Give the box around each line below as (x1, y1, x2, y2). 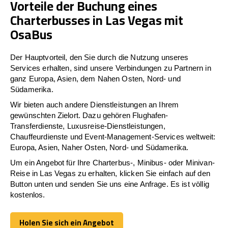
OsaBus (10, 22, 52, 46)
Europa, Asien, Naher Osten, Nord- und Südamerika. (10, 142, 189, 152)
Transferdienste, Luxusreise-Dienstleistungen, (10, 121, 165, 130)
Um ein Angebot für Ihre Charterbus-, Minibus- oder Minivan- (10, 158, 215, 167)
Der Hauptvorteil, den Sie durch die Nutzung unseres (10, 52, 189, 62)
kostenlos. (10, 190, 45, 199)
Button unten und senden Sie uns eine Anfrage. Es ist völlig (10, 179, 209, 188)
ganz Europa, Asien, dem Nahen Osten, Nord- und (10, 74, 181, 83)
